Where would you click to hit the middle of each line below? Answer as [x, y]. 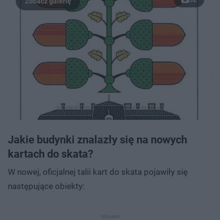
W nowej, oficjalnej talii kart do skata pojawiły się [98, 172]
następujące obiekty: [47, 186]
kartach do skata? [52, 154]
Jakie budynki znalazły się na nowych [97, 139]
